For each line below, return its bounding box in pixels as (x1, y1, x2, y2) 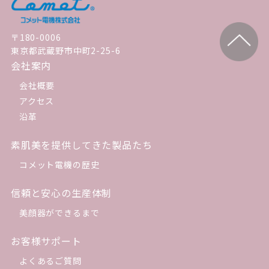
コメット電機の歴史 (19, 159, 100, 171)
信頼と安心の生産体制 (10, 186, 112, 201)
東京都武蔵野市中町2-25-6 (10, 44, 121, 57)
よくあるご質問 (19, 255, 82, 267)
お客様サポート (10, 234, 82, 249)
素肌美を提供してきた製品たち (10, 138, 153, 153)
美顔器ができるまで (19, 207, 100, 219)
